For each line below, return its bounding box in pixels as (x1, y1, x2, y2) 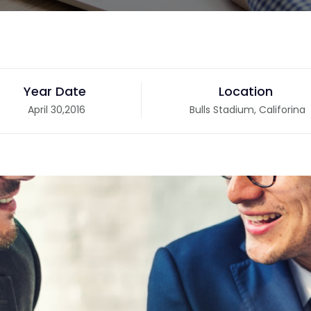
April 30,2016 (28, 103, 85, 117)
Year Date (24, 83, 86, 100)
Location (219, 83, 273, 100)
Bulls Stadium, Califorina (190, 103, 305, 117)
